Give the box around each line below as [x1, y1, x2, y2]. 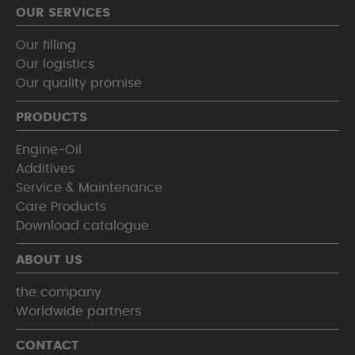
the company [16, 286, 101, 299]
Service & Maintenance [16, 181, 162, 194]
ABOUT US [16, 254, 82, 266]
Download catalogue [16, 219, 149, 232]
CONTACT [16, 339, 79, 352]
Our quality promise [16, 77, 142, 90]
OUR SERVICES [16, 6, 110, 19]
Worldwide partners [16, 305, 141, 318]
